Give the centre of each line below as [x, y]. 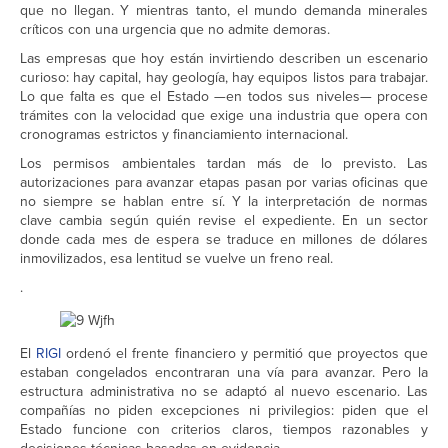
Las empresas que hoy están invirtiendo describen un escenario [224, 59]
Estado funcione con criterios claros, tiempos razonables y [224, 430]
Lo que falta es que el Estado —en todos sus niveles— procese [224, 97]
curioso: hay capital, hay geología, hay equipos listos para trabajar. [224, 78]
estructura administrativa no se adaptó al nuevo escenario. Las [224, 392]
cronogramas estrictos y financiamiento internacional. [184, 135]
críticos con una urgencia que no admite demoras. [175, 30]
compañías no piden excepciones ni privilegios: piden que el [224, 411]
